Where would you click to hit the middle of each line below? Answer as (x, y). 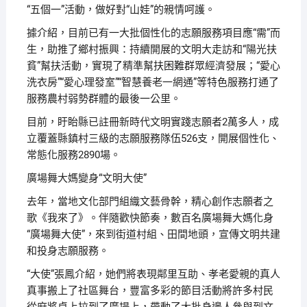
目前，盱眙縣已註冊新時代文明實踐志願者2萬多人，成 (152, 122)
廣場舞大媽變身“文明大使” (86, 178)
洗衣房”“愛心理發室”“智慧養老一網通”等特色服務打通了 (152, 82)
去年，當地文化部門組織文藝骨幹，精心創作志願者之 (150, 201)
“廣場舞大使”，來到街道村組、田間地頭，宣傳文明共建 (153, 234)
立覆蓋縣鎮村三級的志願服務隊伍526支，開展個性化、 (153, 138)
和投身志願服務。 (67, 251)
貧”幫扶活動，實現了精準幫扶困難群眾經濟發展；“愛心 (153, 66)
